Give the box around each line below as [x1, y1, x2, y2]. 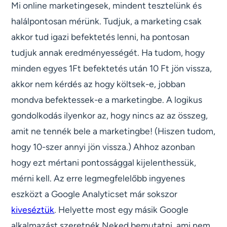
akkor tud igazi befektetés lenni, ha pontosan [11, 31, 190, 43]
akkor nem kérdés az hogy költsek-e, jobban [11, 79, 186, 90]
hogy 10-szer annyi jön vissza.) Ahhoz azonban [11, 141, 196, 153]
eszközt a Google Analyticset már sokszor [11, 188, 178, 200]
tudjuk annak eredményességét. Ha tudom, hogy [11, 47, 205, 58]
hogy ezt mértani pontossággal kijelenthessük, [11, 157, 197, 168]
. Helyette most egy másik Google [54, 204, 189, 215]
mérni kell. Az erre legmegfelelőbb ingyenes [11, 173, 185, 184]
